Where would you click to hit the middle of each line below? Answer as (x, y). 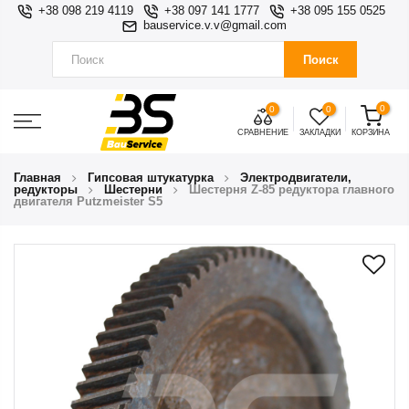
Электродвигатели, (296, 178)
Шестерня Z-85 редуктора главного (292, 189)
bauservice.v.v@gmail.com (215, 26)
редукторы (46, 189)
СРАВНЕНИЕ (262, 132)
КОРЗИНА (370, 132)
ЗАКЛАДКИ (320, 132)
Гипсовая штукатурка (151, 178)
